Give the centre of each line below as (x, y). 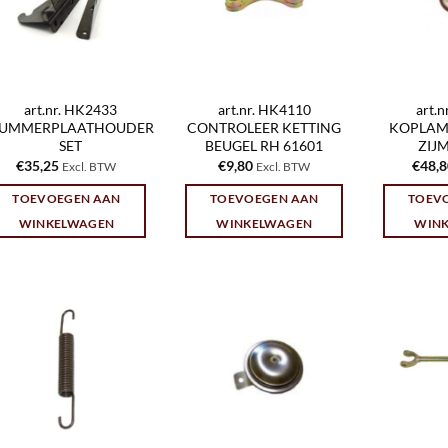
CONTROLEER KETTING (264, 128)
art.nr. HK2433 (71, 110)
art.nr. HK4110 (264, 110)
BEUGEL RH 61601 (264, 146)
